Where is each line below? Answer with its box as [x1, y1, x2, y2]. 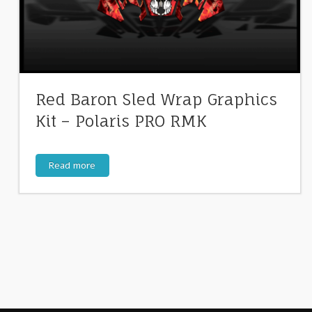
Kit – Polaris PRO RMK [35, 111, 207, 131]
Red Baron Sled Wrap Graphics [35, 89, 277, 109]
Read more [49, 158, 96, 172]
